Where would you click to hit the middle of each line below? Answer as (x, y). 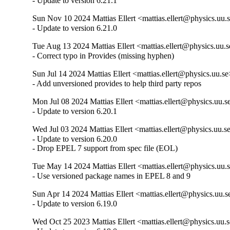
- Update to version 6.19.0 (75, 204)
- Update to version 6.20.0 (75, 139)
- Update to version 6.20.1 (75, 111)
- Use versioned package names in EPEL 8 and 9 (112, 176)
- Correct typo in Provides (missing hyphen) (103, 56)
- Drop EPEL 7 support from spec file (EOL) (105, 148)
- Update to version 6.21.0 (75, 28)
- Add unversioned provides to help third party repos (117, 84)
